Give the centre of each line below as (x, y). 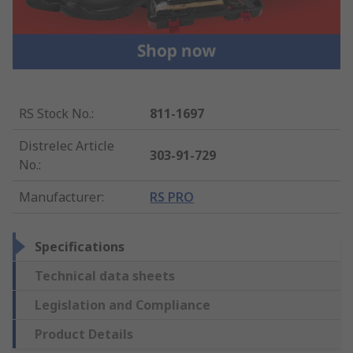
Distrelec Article (67, 145)
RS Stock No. (55, 113)
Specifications (80, 246)
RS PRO (172, 197)
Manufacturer (60, 197)
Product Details (84, 334)
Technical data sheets (105, 275)
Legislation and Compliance (123, 305)
